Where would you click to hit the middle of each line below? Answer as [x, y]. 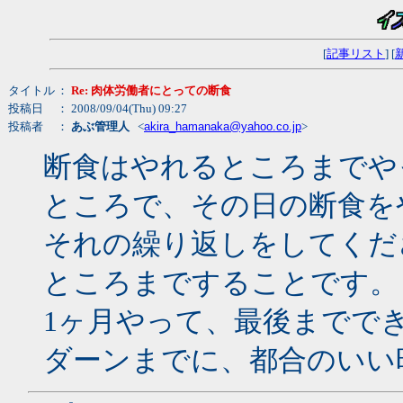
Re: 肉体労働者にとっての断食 [151, 90]
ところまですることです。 [221, 282]
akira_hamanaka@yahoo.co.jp [223, 126]
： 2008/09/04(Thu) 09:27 [122, 108]
